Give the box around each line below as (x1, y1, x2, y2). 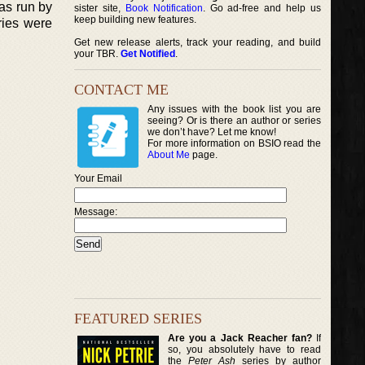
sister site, (74, 2, 125, 14)
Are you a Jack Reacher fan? (168, 332, 312, 344)
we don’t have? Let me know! (147, 126, 276, 138)
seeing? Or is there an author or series (147, 115, 322, 126)
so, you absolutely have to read (168, 343, 322, 355)
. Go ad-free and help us (202, 2, 322, 14)
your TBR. (74, 48, 121, 59)
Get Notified (121, 48, 175, 59)
